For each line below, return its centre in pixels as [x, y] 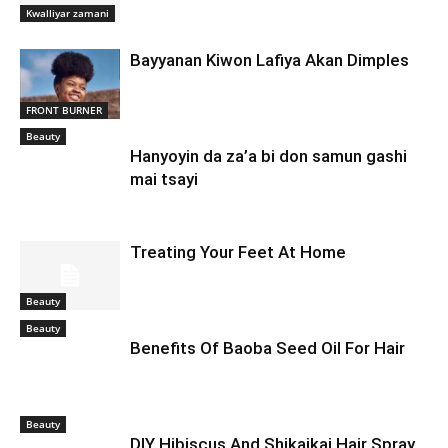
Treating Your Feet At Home [238, 252]
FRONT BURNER [64, 109]
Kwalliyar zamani [67, 13]
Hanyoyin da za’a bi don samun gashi [268, 156]
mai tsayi [164, 179]
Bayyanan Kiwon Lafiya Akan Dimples [269, 60]
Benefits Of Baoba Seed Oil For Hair [267, 348]
